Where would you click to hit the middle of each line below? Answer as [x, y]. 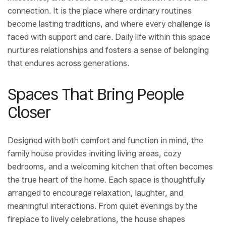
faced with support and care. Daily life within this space [109, 37]
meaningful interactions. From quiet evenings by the [103, 206]
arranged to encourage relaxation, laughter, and [95, 193]
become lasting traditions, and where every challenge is [109, 24]
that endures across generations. [68, 64]
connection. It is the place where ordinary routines [100, 11]
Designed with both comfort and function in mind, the [105, 141]
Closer [29, 112]
